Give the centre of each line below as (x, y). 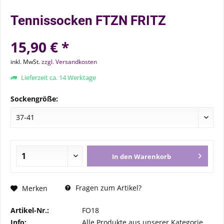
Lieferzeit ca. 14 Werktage (58, 77)
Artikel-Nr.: (30, 210)
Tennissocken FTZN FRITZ (88, 20)
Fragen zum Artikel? (107, 188)
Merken (35, 188)
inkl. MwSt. (26, 62)
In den (122, 156)
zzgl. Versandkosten (69, 62)
